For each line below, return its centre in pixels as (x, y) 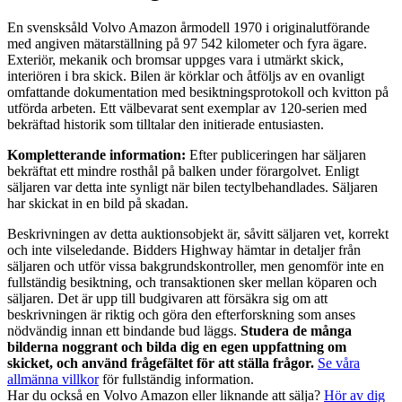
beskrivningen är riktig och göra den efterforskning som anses (181, 314)
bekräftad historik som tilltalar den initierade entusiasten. (166, 124)
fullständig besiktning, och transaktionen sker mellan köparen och (192, 282)
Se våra (339, 363)
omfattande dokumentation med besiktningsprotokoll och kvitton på (198, 92)
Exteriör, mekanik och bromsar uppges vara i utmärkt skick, (175, 59)
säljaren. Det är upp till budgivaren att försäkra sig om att (167, 298)
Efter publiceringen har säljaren (276, 154)
